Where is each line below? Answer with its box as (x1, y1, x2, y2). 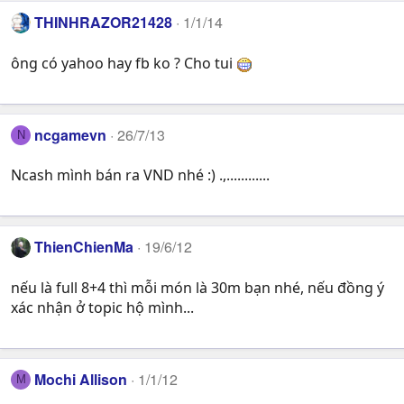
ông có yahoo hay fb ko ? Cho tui (11, 52, 236, 73)
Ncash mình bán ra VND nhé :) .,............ (11, 165, 270, 186)
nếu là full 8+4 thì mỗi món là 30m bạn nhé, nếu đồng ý (11, 277, 384, 298)
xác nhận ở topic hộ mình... (11, 297, 194, 317)
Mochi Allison (34, 368, 128, 390)
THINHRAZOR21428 (34, 12, 173, 33)
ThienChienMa (34, 236, 134, 258)
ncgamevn (34, 124, 107, 145)
